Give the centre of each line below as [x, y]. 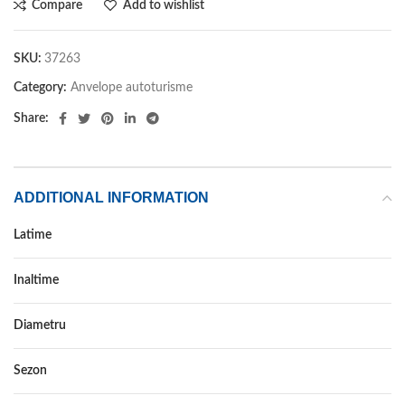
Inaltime [36, 280]
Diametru [40, 325]
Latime [33, 235]
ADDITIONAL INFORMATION [111, 197]
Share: [31, 118]
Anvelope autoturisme [132, 87]
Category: [40, 87]
